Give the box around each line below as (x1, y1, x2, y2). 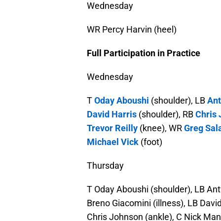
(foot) (139, 137, 162, 147)
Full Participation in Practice (87, 48, 200, 59)
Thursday (87, 160, 124, 171)
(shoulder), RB (137, 109, 195, 120)
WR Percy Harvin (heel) (87, 24, 177, 35)
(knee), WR (138, 123, 184, 134)
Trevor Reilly (87, 123, 138, 134)
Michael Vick (87, 137, 139, 147)
